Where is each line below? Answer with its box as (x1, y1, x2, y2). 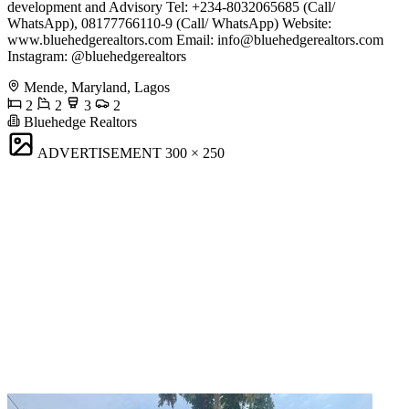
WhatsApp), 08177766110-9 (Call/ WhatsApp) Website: (7, 16, 331, 32)
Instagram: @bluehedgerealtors (7, 48, 186, 65)
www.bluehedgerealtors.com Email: (7, 32, 217, 48)
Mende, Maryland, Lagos (24, 79, 170, 96)
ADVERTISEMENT (37, 145, 162, 162)
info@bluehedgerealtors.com (217, 32, 383, 48)
